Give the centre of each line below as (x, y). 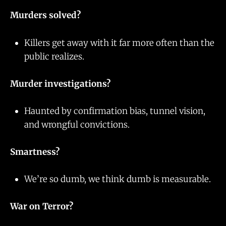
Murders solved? (46, 15)
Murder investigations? (60, 83)
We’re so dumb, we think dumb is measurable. (118, 179)
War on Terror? (42, 207)
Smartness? (36, 152)
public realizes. (54, 56)
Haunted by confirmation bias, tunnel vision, (115, 111)
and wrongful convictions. (78, 124)
